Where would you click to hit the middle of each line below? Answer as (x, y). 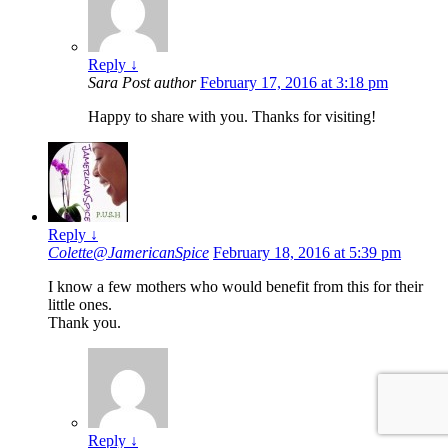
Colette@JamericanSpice (128, 253)
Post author (159, 83)
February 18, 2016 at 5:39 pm (307, 253)
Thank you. (84, 323)
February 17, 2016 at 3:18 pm (294, 83)
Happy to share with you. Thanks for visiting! (232, 117)
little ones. (80, 305)
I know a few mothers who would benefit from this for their (235, 287)
